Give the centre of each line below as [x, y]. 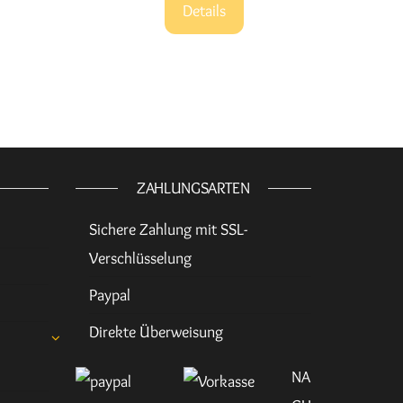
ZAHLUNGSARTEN [193, 188]
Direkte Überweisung [156, 332]
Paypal [109, 296]
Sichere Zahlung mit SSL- [168, 230]
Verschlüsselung [140, 259]
